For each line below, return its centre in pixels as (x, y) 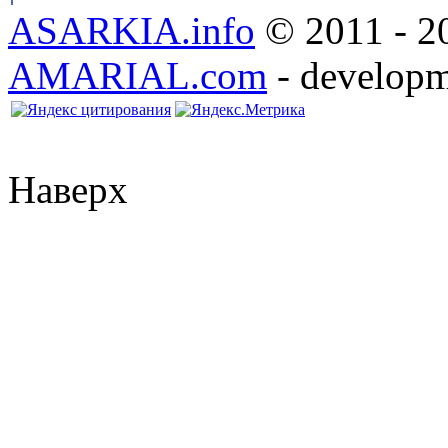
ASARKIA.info (131, 30)
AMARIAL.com (137, 75)
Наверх (68, 189)
